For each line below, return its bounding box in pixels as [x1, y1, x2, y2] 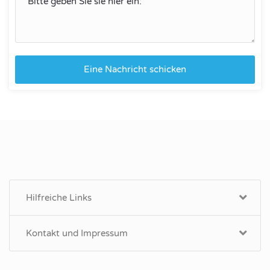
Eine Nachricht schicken [84, 63, 186, 75]
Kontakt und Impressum [26, 227, 128, 239]
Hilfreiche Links [26, 192, 92, 203]
